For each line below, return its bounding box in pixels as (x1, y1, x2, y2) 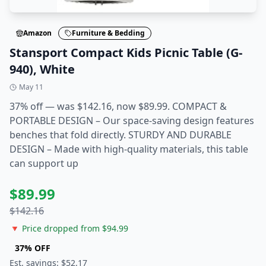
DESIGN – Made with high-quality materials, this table (9, 142, 248, 156)
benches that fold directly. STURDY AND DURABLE (9, 128, 232, 141)
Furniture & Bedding (72, 28, 145, 38)
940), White (9, 61, 75, 77)
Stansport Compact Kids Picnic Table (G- (9, 45, 242, 61)
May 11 (19, 82, 43, 92)
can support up (9, 157, 78, 170)
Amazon (23, 28, 52, 38)
